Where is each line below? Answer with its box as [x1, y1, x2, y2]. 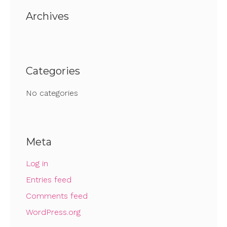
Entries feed [25, 175, 71, 185]
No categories [25, 88, 78, 98]
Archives [25, 10, 69, 23]
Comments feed [25, 191, 88, 201]
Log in [25, 159, 48, 169]
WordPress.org [25, 207, 81, 217]
